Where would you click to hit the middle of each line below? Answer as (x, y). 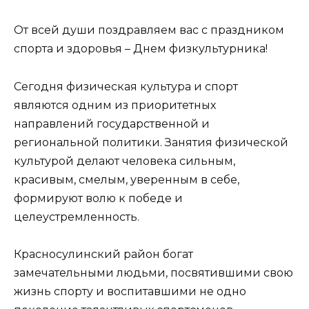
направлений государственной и (112, 123)
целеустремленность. (77, 217)
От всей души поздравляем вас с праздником (149, 30)
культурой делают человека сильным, (124, 161)
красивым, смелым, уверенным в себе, (127, 179)
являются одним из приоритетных (115, 105)
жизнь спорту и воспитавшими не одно (130, 291)
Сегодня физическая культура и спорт (126, 86)
